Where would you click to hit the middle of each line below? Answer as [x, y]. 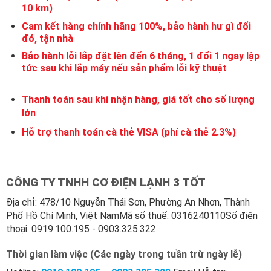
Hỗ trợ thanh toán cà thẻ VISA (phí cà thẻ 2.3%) [129, 132]
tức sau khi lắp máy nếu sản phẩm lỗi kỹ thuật [124, 68]
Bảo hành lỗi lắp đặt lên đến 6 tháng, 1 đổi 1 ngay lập [140, 56]
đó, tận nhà [47, 38]
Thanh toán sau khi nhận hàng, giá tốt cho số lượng [138, 99]
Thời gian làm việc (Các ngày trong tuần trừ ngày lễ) [124, 254]
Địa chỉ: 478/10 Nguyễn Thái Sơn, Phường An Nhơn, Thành [128, 202]
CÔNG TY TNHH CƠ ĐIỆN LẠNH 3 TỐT [106, 183]
